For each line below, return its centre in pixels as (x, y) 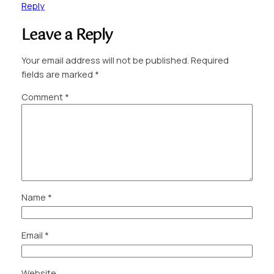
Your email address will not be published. (105, 60)
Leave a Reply (67, 36)
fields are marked (58, 74)
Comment (43, 97)
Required (209, 60)
